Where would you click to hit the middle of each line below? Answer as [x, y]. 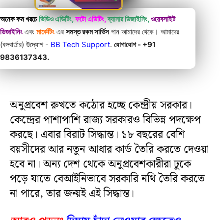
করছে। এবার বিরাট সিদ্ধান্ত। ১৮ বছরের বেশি [97, 135]
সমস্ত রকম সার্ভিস [87, 31]
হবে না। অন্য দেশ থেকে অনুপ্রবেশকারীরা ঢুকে [100, 164]
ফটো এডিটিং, [91, 19]
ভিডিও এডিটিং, [56, 19]
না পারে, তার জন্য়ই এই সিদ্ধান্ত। [72, 193]
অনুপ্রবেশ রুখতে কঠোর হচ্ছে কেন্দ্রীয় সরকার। [101, 105]
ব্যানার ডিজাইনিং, [128, 19]
